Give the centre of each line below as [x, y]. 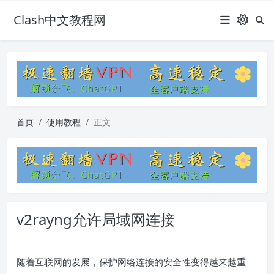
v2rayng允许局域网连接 [96, 220]
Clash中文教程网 [60, 20]
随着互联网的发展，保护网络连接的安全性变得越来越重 [131, 262]
